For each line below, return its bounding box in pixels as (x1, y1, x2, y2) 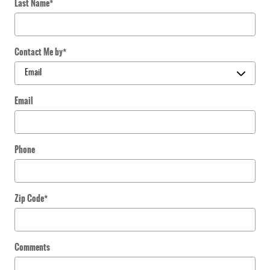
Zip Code (14, 191, 44, 205)
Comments (14, 240, 50, 254)
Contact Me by (14, 45, 63, 58)
